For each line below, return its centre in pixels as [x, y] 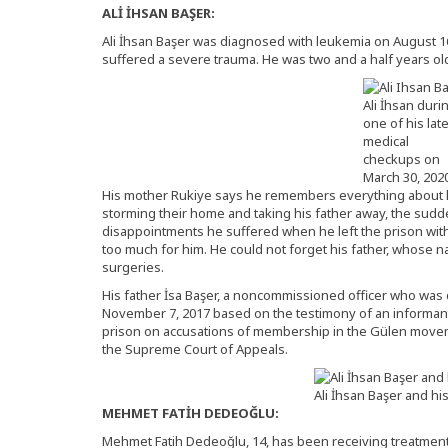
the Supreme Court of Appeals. [195, 349]
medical [386, 141]
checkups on [402, 159]
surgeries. [133, 267]
